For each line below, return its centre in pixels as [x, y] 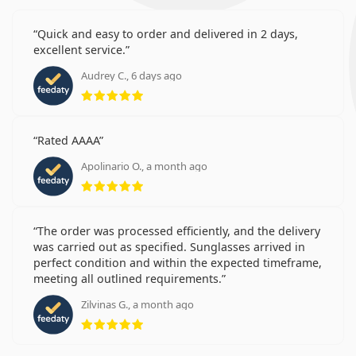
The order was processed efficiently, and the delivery [179, 230]
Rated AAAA [68, 140]
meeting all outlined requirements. [128, 278]
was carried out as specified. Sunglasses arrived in [169, 246]
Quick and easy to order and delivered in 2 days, [168, 33]
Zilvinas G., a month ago [137, 304]
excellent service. [79, 49]
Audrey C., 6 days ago [132, 75]
